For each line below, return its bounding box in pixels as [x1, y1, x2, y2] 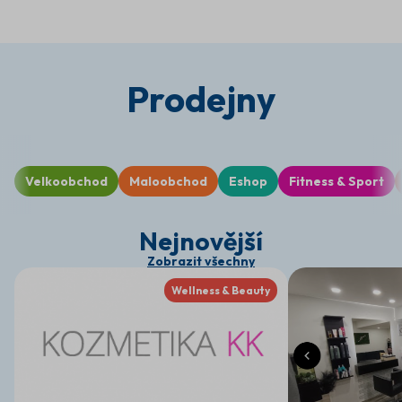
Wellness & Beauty [171, 283, 270, 297]
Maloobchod [129, 173, 207, 189]
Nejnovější [139, 225, 263, 257]
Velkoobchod [25, 173, 108, 189]
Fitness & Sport [289, 173, 384, 189]
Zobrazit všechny [147, 253, 255, 269]
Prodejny [127, 76, 275, 121]
